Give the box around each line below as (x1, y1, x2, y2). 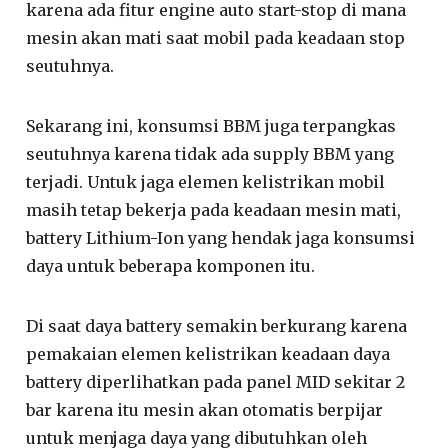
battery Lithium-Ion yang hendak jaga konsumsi (26, 227, 416, 248)
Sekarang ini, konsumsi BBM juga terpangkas (26, 115, 397, 136)
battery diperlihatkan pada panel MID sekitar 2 (26, 371, 406, 392)
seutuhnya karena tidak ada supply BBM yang (26, 143, 395, 164)
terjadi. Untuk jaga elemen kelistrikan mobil (26, 171, 386, 192)
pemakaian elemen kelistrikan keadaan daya (26, 343, 391, 364)
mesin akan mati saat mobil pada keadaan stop (26, 27, 406, 48)
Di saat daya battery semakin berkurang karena (26, 315, 408, 336)
